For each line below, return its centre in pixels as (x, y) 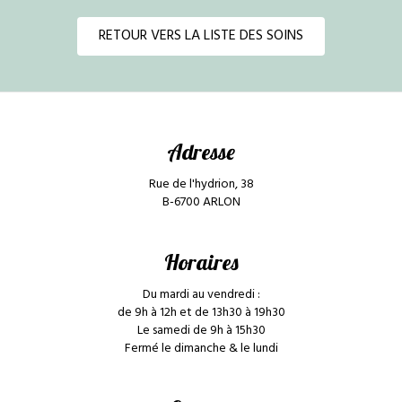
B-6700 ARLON (201, 203)
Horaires (201, 262)
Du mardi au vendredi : (201, 295)
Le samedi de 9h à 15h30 (201, 331)
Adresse (201, 152)
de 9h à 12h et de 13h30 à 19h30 (201, 313)
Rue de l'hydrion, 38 (201, 185)
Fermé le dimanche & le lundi (201, 349)
